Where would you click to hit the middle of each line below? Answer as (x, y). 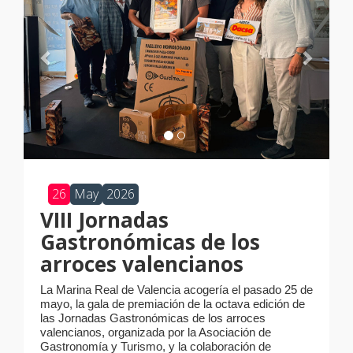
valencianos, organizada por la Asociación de (156, 333)
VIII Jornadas (104, 220)
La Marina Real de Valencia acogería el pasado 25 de (176, 290)
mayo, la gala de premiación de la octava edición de (173, 304)
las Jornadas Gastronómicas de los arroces (153, 318)
